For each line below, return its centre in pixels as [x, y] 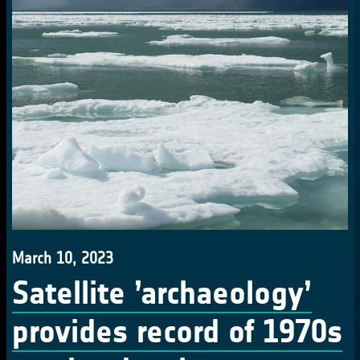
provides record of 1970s [177, 332]
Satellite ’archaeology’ [162, 293]
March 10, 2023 [63, 258]
